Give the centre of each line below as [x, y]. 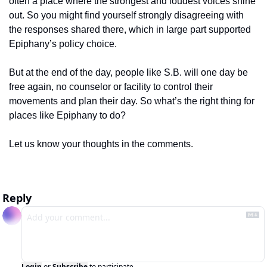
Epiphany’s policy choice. [64, 44]
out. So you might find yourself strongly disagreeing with [126, 15]
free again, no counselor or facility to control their [111, 87]
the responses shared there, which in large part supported [130, 30]
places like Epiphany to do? [69, 116]
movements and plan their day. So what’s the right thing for [132, 101]
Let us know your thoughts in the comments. [101, 144]
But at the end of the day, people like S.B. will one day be [128, 73]
